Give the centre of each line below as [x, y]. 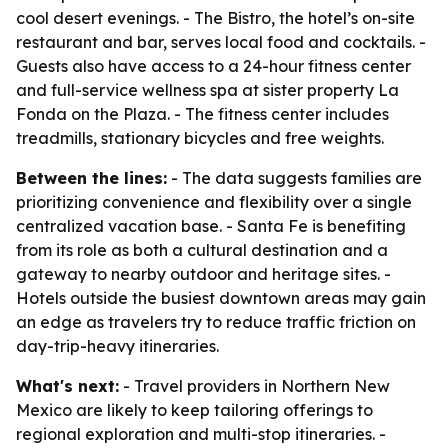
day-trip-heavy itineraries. [117, 346]
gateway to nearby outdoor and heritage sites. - [203, 274]
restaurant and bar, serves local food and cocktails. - [221, 42]
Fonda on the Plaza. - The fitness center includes [202, 114]
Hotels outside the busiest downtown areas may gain [221, 298]
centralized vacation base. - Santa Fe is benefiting [211, 226]
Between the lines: [91, 178]
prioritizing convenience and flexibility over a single [214, 202]
